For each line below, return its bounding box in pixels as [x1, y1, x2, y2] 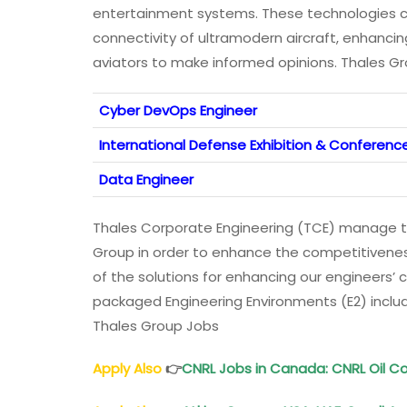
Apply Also [93, 359, 162, 379]
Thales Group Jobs [93, 316, 219, 336]
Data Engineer [99, 170, 194, 190]
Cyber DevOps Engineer [99, 101, 257, 121]
